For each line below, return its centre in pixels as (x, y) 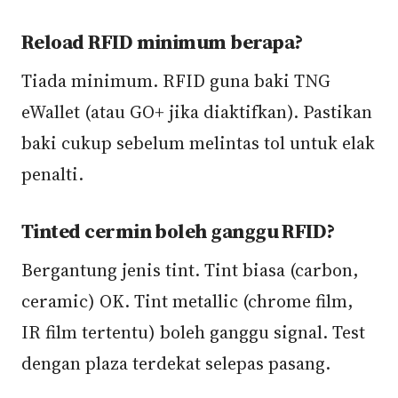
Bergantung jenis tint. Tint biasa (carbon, (190, 270)
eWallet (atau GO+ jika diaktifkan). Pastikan (197, 112)
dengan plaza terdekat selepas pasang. (176, 363)
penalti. (52, 174)
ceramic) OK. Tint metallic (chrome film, (187, 301)
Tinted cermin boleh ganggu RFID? (178, 231)
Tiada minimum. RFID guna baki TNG (176, 81)
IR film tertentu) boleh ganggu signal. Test (193, 332)
